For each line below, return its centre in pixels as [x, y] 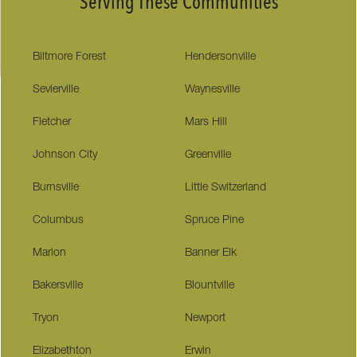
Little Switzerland [225, 188]
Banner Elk [210, 253]
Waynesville [212, 90]
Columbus [59, 220]
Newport [205, 318]
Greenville [208, 155]
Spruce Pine [214, 220]
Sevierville [56, 90]
